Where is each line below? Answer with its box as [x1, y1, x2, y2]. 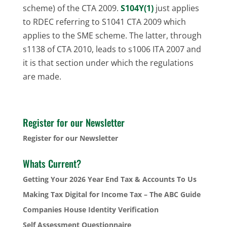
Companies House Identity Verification [22, 204, 159, 214]
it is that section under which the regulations [22, 57, 194, 68]
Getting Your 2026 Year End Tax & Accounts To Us [22, 174, 197, 184]
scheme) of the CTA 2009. [22, 2, 121, 14]
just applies [153, 2, 199, 14]
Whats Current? [22, 156, 81, 170]
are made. [22, 70, 61, 82]
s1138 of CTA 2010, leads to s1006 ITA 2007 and [22, 43, 201, 55]
